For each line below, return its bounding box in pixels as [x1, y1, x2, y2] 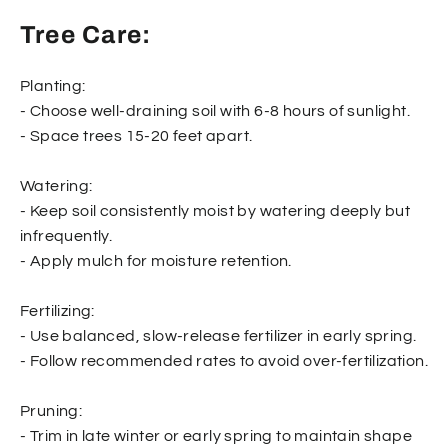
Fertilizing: [20, 302, 95, 319]
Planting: [20, 77, 86, 94]
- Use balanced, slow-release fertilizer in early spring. [20, 327, 417, 344]
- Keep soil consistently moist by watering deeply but [20, 202, 411, 219]
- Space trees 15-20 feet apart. [20, 127, 253, 144]
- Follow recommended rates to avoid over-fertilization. [20, 352, 428, 369]
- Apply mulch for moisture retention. [20, 252, 292, 269]
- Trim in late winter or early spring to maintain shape [20, 427, 412, 444]
